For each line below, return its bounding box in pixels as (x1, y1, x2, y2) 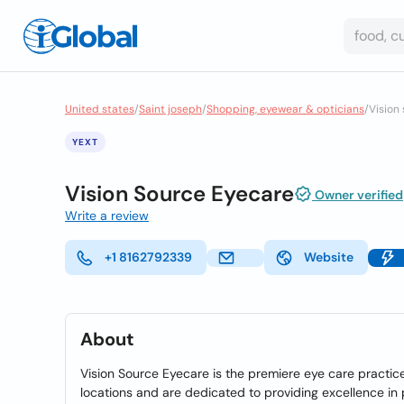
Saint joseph (139, 102, 202, 116)
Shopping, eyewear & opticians (207, 102, 364, 116)
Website (304, 249, 353, 265)
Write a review (65, 207, 149, 224)
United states (65, 102, 134, 116)
